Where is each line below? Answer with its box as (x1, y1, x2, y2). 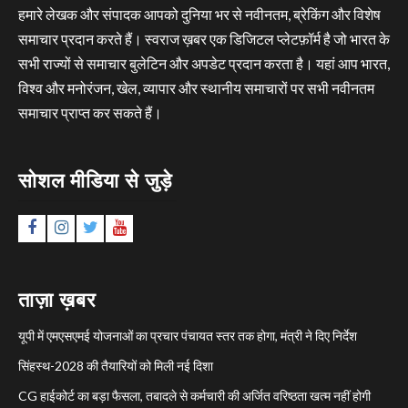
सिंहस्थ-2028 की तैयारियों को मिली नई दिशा (18, 357, 213, 373)
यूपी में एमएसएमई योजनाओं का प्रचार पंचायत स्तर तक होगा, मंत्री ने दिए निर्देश (18, 327, 357, 343)
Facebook (36, 218, 99, 235)
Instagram (66, 218, 133, 235)
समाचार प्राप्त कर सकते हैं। (18, 103, 162, 121)
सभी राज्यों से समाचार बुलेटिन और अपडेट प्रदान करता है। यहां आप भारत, (18, 54, 390, 72)
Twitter (97, 218, 145, 235)
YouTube (125, 218, 185, 235)
